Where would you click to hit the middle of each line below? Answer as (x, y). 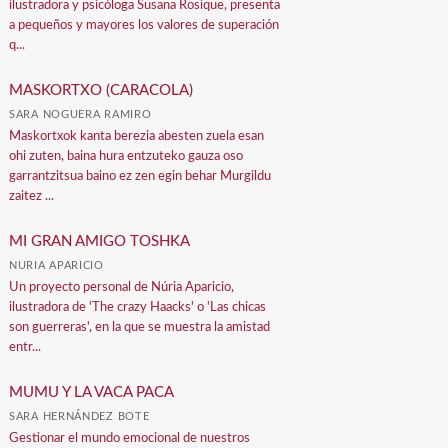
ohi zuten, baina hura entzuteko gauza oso (126, 156)
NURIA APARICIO (56, 265)
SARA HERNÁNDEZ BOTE (79, 416)
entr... (25, 347)
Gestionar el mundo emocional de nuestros (130, 438)
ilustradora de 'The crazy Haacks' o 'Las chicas (138, 307)
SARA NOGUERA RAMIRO (80, 114)
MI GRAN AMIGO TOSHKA (100, 241)
